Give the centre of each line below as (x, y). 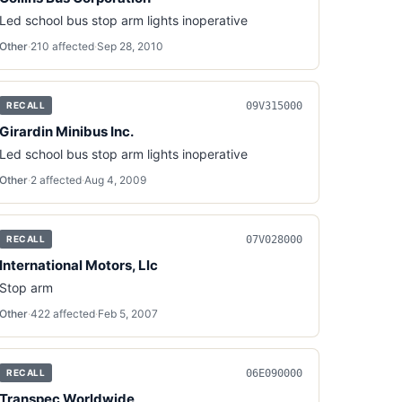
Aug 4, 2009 (116, 180)
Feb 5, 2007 (128, 314)
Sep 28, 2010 (131, 46)
